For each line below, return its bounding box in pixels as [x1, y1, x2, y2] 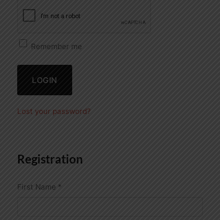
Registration [17, 152, 83, 166]
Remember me [31, 41, 82, 51]
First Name [17, 182, 58, 192]
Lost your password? [17, 107, 91, 116]
